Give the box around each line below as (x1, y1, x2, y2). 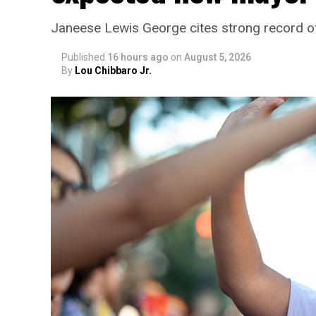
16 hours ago (107, 51, 169, 63)
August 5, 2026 (184, 51, 251, 63)
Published (61, 51, 105, 63)
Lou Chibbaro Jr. (75, 65, 152, 76)
